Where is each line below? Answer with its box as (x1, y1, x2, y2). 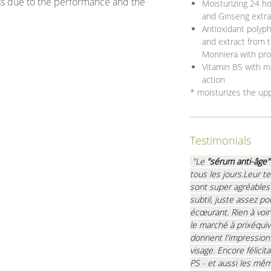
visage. (190, 244, 217, 256)
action (202, 73, 225, 85)
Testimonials (190, 132, 251, 148)
